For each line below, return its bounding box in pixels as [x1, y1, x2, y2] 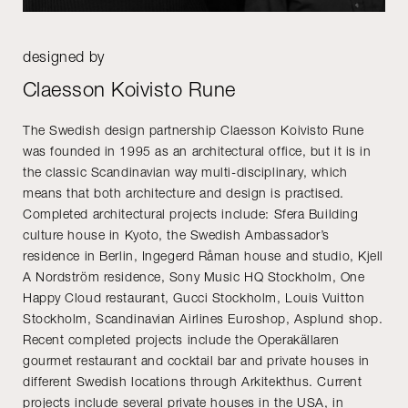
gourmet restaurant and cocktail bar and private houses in [23, 352, 370, 369]
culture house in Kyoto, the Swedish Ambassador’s [23, 227, 330, 243]
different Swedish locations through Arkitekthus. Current [23, 373, 362, 390]
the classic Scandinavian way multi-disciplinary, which [23, 164, 348, 180]
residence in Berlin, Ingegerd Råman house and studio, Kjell [23, 248, 384, 264]
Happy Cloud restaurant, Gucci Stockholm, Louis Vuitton [23, 290, 365, 306]
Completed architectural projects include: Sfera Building [23, 206, 359, 222]
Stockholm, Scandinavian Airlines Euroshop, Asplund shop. [23, 311, 383, 327]
